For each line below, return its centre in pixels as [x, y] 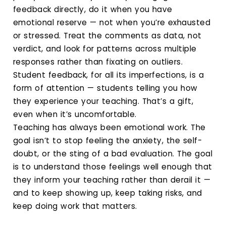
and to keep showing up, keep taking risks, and [108, 193]
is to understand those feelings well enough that [113, 166]
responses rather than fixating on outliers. [98, 62]
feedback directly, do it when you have [93, 9]
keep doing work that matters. [75, 206]
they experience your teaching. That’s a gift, [103, 101]
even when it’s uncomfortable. [75, 114]
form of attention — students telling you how [105, 88]
